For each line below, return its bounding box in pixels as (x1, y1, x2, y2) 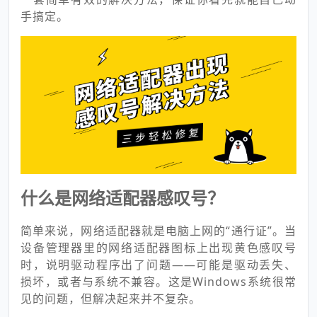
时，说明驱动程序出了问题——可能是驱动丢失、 (21, 257, 296, 272)
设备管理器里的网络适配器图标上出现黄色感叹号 (21, 240, 296, 255)
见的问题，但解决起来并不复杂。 (21, 291, 201, 306)
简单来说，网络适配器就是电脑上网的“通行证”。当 (21, 223, 296, 238)
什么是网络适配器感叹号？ (21, 186, 224, 209)
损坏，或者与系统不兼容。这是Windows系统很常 (21, 274, 296, 289)
